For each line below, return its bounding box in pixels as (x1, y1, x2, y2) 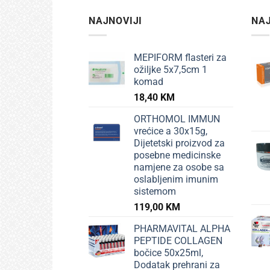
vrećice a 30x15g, (134, 125, 207, 137)
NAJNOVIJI (89, 14, 143, 27)
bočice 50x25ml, (134, 247, 203, 259)
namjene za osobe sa (134, 162, 224, 174)
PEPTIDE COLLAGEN (134, 235, 222, 247)
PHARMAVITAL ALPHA (134, 223, 230, 235)
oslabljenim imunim (134, 174, 218, 186)
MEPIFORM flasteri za (134, 52, 227, 64)
